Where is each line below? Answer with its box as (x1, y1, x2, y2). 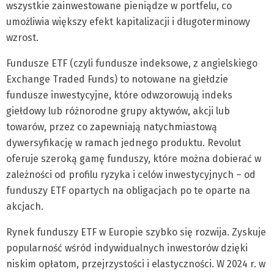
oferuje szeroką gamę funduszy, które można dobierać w (6, 153, 261, 165)
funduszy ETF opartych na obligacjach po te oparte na (6, 185, 250, 197)
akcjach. (6, 201, 43, 213)
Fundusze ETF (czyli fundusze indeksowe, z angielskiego (6, 57, 257, 70)
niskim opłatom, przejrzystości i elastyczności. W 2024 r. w (6, 258, 265, 270)
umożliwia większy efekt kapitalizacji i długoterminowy (6, 16, 250, 28)
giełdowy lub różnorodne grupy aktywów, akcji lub (6, 105, 230, 117)
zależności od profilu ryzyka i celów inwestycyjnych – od (6, 169, 256, 181)
